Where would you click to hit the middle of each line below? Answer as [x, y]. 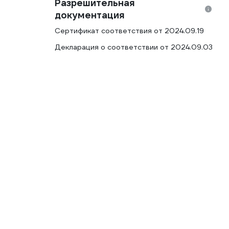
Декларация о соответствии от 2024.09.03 [134, 47]
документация [90, 15]
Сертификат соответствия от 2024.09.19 [129, 31]
